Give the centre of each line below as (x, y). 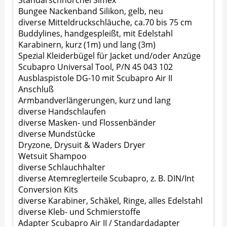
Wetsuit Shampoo (53, 156)
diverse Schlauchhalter (62, 167)
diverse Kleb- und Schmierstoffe (80, 212)
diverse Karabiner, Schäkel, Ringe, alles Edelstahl (111, 201)
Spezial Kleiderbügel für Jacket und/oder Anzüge (110, 56)
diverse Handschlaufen (62, 112)
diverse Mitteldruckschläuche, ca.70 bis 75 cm (105, 23)
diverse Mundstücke (57, 134)
